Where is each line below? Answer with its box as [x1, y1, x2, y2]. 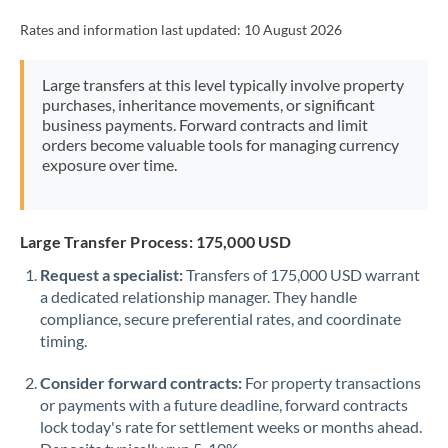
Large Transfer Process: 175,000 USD [20, 232, 292, 251]
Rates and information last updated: [20, 22, 244, 38]
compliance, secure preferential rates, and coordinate [40, 309, 401, 328]
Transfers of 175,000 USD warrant [183, 265, 420, 284]
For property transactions [242, 373, 421, 392]
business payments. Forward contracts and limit [41, 115, 368, 134]
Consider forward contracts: [40, 373, 242, 392]
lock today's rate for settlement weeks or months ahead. [40, 417, 422, 436]
